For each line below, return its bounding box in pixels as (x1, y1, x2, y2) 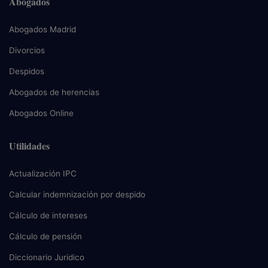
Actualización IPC (9, 169, 77, 178)
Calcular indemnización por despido (9, 190, 145, 199)
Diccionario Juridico (9, 252, 84, 262)
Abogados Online (9, 108, 74, 118)
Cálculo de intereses (9, 211, 87, 220)
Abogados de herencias (9, 87, 99, 97)
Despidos (9, 66, 44, 76)
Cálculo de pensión (9, 232, 82, 241)
